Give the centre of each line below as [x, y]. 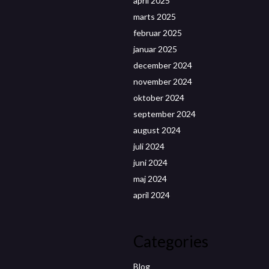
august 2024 [157, 130]
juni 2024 [150, 162]
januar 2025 [155, 49]
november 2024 [163, 81]
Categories [171, 241]
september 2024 [165, 113]
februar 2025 [158, 32]
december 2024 [163, 65]
